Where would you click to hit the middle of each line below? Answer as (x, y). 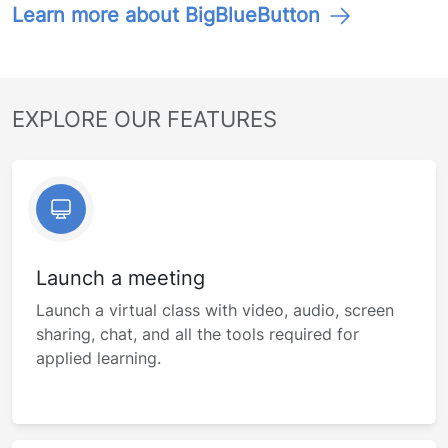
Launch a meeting (120, 278)
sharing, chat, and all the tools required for (197, 334)
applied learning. (98, 358)
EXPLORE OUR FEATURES (144, 119)
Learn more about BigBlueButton (166, 15)
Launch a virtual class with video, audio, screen (215, 310)
